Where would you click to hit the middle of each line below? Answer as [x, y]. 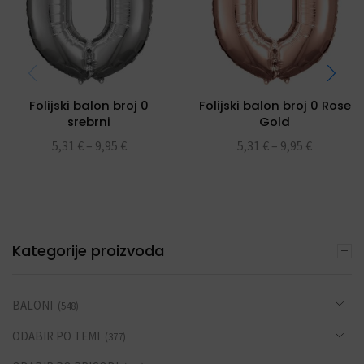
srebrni [89, 121]
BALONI [32, 305]
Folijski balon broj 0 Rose [275, 105]
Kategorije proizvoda [88, 250]
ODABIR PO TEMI [56, 336]
